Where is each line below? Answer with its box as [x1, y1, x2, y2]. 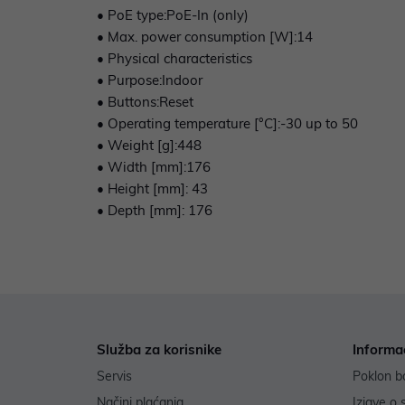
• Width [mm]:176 [97, 158, 211, 176]
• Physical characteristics [97, 50, 252, 68]
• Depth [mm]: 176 [97, 202, 212, 220]
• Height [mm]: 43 [97, 180, 208, 198]
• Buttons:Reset [97, 93, 193, 111]
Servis [97, 368, 132, 385]
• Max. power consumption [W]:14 [97, 28, 313, 46]
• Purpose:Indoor [97, 71, 202, 89]
